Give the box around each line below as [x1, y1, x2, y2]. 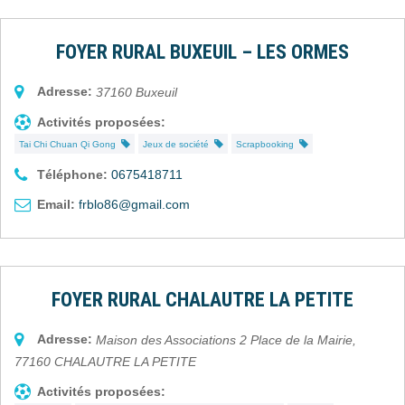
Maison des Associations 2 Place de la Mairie [96, 332, 353, 347]
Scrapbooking [236, 138, 299, 149]
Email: [37, 196, 75, 212]
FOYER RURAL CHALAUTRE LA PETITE [52, 287, 353, 311]
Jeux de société [143, 138, 214, 149]
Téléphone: [37, 166, 108, 182]
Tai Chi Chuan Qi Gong [19, 138, 121, 149]
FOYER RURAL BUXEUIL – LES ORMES [56, 40, 349, 63]
